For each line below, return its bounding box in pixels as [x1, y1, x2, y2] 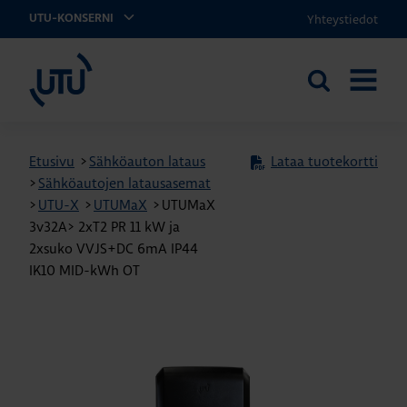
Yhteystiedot [307, 12, 378, 26]
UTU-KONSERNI [29, 13, 116, 25]
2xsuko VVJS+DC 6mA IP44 [29, 240, 198, 257]
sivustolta [306, 95, 366, 114]
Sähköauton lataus [89, 153, 205, 170]
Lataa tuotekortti [271, 153, 378, 170]
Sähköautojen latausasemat [38, 174, 211, 192]
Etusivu [29, 153, 74, 170]
